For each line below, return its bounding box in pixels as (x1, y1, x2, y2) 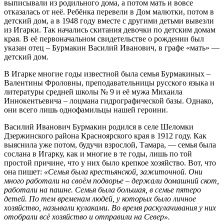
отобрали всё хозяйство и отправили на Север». (4, 212, 170, 221)
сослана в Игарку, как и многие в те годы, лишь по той (4, 149, 192, 158)
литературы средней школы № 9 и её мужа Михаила (4, 87, 182, 96)
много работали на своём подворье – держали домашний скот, (4, 176, 219, 185)
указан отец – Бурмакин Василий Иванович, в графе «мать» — (4, 43, 219, 52)
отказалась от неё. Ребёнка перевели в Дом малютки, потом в (4, 7, 214, 16)
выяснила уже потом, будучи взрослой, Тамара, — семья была (4, 140, 216, 149)
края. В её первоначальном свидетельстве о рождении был (4, 34, 204, 43)
